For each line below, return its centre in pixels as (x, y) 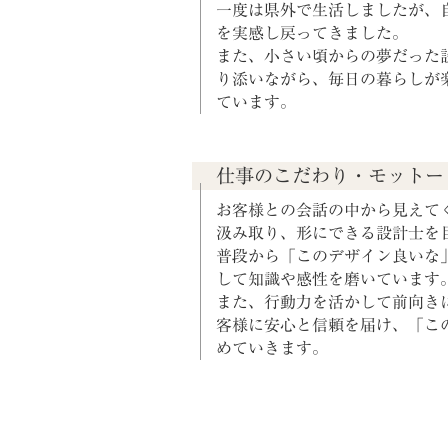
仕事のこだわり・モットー (330, 175)
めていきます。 (272, 348)
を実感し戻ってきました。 (312, 32)
